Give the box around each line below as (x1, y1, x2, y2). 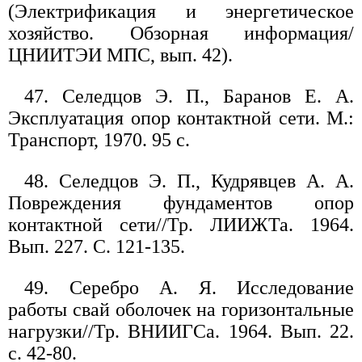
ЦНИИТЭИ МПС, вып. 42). (8, 44, 233, 66)
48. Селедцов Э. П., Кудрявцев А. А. (24, 170, 354, 192)
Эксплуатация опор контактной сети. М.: (8, 107, 354, 129)
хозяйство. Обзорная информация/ (8, 23, 354, 44)
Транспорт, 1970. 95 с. (8, 129, 190, 151)
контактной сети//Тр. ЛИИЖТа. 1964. (8, 214, 354, 236)
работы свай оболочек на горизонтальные (8, 299, 354, 321)
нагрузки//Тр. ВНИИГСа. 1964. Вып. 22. (8, 321, 354, 343)
